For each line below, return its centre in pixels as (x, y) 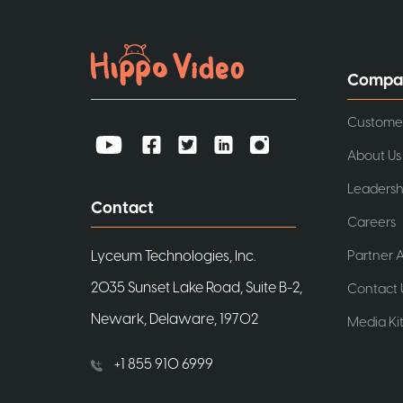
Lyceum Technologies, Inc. (173, 257)
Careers (372, 222)
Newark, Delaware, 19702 (174, 320)
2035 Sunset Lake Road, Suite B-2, (196, 288)
